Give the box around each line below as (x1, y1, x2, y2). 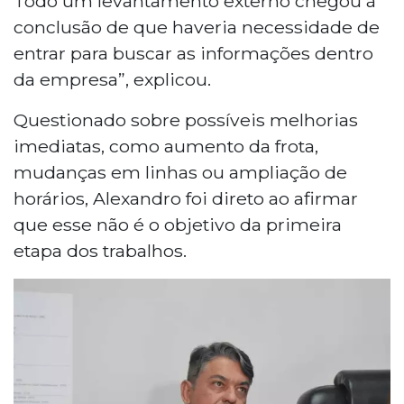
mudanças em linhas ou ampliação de (14, 161, 347, 183)
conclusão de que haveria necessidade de (14, 15, 380, 38)
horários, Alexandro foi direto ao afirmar (14, 187, 358, 209)
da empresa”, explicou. (14, 68, 211, 90)
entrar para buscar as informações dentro (14, 41, 373, 64)
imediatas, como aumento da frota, (14, 134, 318, 157)
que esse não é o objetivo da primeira (14, 213, 342, 235)
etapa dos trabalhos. (14, 239, 187, 262)
